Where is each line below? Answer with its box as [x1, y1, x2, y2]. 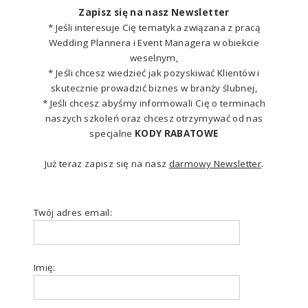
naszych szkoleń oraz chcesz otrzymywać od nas [45, 111, 263, 124]
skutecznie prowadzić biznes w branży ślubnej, [51, 81, 257, 94]
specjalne [89, 126, 135, 140]
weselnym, [129, 51, 179, 64]
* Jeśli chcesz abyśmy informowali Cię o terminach [42, 96, 266, 109]
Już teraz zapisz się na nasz [44, 157, 169, 170]
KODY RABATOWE [134, 126, 219, 140]
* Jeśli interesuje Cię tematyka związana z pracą [48, 21, 260, 34]
